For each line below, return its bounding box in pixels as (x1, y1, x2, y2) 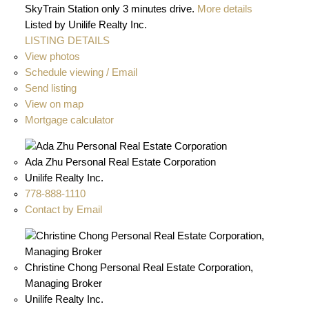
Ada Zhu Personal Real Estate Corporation (24, 156, 216, 168)
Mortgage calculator (24, 114, 114, 126)
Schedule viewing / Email (24, 67, 137, 79)
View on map (24, 99, 83, 110)
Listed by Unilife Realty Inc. (24, 19, 147, 31)
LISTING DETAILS (24, 35, 110, 47)
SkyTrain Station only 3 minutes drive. (24, 3, 195, 15)
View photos (24, 51, 80, 63)
